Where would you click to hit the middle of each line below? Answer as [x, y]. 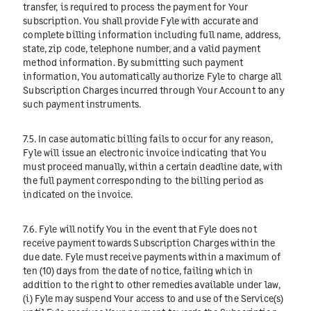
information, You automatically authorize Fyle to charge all [152, 76]
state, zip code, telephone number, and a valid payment [142, 48]
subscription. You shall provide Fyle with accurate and [141, 20]
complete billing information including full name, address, [152, 34]
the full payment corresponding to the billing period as [143, 180]
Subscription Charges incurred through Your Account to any [154, 90]
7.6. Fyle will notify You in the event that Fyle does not [140, 229]
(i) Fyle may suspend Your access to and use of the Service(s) [153, 299]
